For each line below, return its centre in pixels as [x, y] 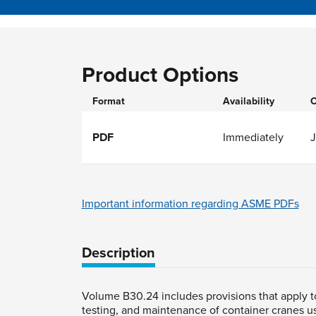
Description [118, 253]
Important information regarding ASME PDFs [190, 203]
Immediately [254, 137]
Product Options [160, 75]
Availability [249, 101]
